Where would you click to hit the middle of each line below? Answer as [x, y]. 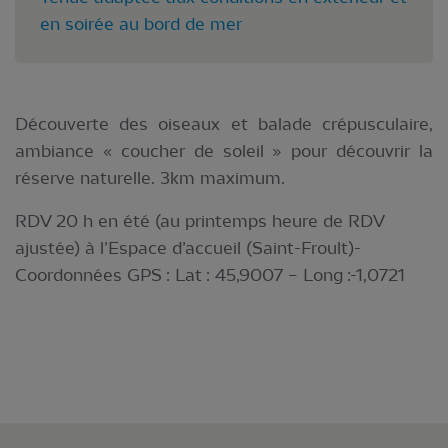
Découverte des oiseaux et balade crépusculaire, [224, 123]
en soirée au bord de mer [141, 23]
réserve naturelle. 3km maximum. [150, 177]
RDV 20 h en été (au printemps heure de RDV [199, 220]
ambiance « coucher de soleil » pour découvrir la [224, 150]
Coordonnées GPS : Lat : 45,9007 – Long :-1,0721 [210, 274]
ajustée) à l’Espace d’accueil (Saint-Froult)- [188, 247]
